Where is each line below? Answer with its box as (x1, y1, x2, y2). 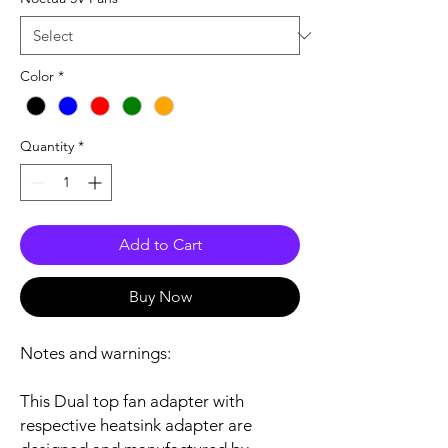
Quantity (20, 137, 74, 156)
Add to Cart (118, 235, 202, 255)
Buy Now (128, 287, 192, 307)
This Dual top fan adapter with (20, 391, 244, 412)
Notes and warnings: (20, 343, 171, 364)
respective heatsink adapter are (20, 415, 252, 436)
